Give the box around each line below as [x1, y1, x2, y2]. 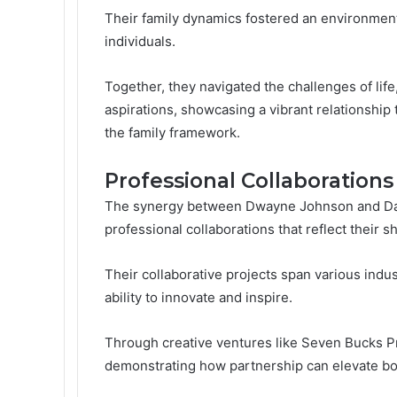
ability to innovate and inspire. [105, 288, 292, 306]
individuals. [105, 32, 175, 50]
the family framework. [105, 123, 240, 141]
